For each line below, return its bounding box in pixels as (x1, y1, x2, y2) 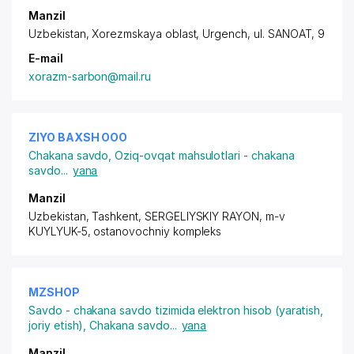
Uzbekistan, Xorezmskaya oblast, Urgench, (28, 27, 254, 40)
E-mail (28, 51, 63, 65)
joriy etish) (28, 318, 84, 332)
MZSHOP (28, 285, 80, 299)
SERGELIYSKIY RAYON (144, 209, 260, 223)
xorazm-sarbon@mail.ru (28, 70, 151, 83)
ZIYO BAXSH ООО (28, 130, 128, 144)
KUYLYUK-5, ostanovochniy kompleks (28, 224, 222, 238)
